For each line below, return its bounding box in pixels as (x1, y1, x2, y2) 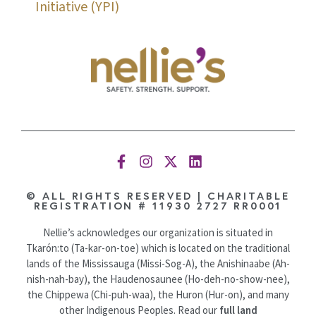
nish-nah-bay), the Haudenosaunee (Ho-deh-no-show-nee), (26, 272, 290, 286)
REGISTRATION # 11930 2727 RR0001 (33, 199, 283, 213)
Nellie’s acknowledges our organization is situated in (43, 226, 273, 240)
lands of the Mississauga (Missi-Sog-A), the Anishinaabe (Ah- (26, 257, 290, 271)
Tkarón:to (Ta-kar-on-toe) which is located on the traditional (26, 241, 290, 255)
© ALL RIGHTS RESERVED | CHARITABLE (26, 189, 290, 203)
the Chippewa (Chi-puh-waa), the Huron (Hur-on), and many (27, 288, 289, 302)
